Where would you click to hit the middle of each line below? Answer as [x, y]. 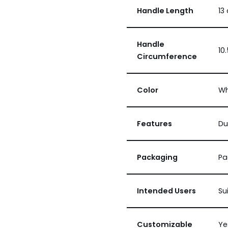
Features [154, 124]
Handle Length [165, 11]
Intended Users [166, 191]
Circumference [167, 56]
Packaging [157, 157]
